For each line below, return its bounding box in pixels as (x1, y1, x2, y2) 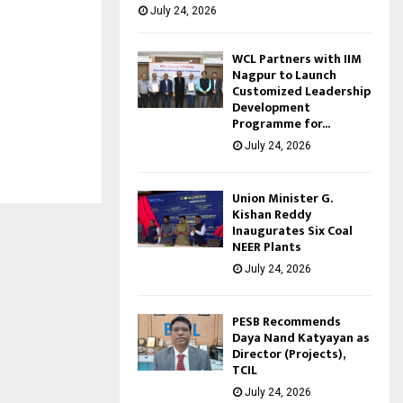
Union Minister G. (232, 187, 332, 209)
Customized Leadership (232, 80, 371, 102)
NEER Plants (232, 236, 301, 257)
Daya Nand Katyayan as (232, 327, 370, 348)
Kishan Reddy (232, 203, 311, 225)
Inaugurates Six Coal (232, 219, 353, 241)
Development (232, 96, 310, 118)
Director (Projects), (232, 343, 345, 364)
